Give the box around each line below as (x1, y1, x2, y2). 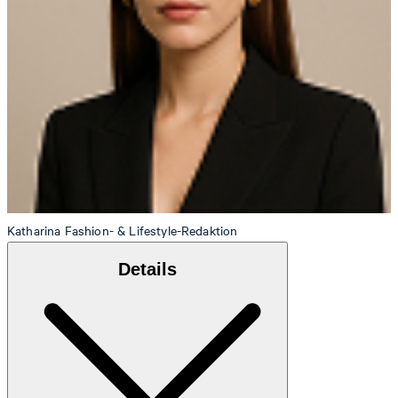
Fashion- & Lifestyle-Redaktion (64, 222, 238, 240)
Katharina (7, 222, 61, 240)
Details (118, 259, 177, 279)
